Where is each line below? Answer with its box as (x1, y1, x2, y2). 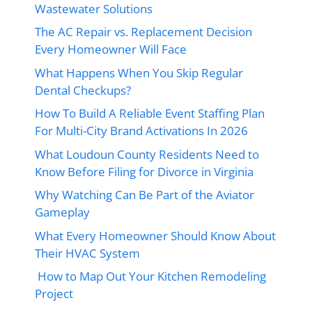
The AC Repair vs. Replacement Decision (35, 24, 252, 40)
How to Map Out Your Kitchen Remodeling (35, 268, 266, 284)
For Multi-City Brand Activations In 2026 (35, 123, 248, 139)
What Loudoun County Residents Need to (35, 146, 259, 162)
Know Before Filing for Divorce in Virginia (35, 163, 253, 180)
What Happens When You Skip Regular (35, 64, 243, 81)
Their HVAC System (35, 244, 143, 261)
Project (35, 286, 73, 302)
